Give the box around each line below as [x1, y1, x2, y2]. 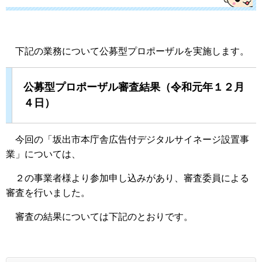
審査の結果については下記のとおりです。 [6, 211, 193, 222]
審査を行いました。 [6, 187, 90, 198]
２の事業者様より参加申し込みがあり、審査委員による [6, 173, 249, 183]
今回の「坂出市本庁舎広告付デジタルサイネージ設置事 [6, 134, 249, 144]
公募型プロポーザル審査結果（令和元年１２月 [23, 81, 244, 93]
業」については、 [6, 149, 81, 159]
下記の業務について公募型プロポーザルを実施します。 [6, 46, 249, 56]
